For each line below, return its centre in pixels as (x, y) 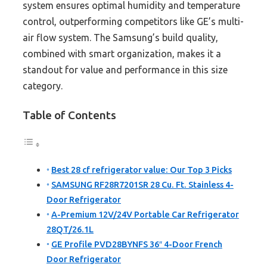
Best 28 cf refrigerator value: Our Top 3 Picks (141, 170)
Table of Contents (69, 115)
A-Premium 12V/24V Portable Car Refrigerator (145, 215)
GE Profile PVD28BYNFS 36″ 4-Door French (136, 245)
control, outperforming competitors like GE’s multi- (133, 22)
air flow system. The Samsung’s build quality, (120, 38)
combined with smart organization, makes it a (122, 54)
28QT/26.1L (70, 230)
